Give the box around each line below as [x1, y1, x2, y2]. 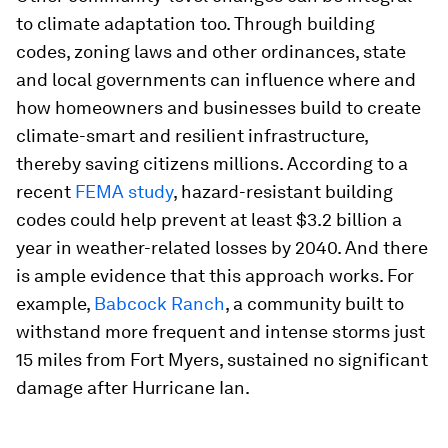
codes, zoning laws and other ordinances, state [16, 41, 406, 62]
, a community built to [225, 293, 404, 314]
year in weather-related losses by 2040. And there [16, 237, 428, 258]
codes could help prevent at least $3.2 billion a [16, 209, 402, 230]
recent [16, 181, 75, 202]
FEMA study [75, 181, 173, 202]
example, [16, 293, 94, 314]
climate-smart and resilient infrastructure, [16, 125, 368, 146]
